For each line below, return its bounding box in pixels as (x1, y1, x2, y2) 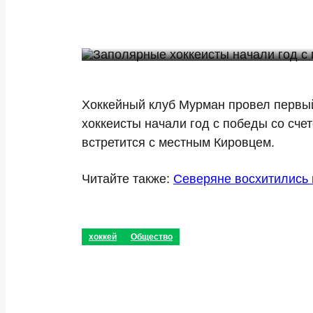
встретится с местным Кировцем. (82, 136, 275, 150)
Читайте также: (82, 172, 173, 186)
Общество (131, 232, 173, 242)
